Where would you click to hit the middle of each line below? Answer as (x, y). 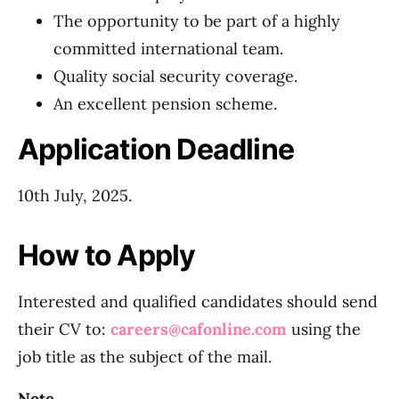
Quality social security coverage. (175, 76)
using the (324, 329)
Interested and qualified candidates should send (198, 301)
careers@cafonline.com (199, 329)
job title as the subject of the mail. (145, 357)
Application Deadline (156, 149)
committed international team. (168, 49)
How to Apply (107, 255)
